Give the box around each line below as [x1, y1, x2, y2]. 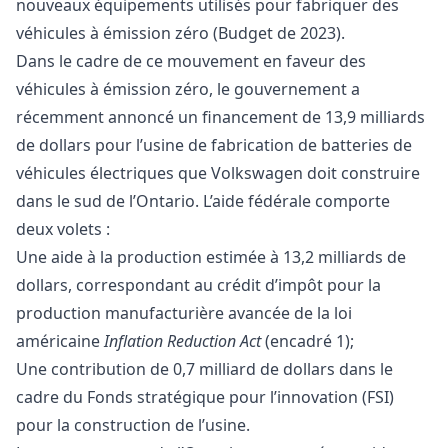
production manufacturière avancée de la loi [16, 301, 352, 324]
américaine [16, 329, 104, 352]
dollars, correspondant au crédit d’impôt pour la [16, 273, 381, 296]
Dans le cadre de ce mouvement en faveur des [16, 49, 366, 72]
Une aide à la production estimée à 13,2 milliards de [16, 245, 406, 268]
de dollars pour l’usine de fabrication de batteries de [16, 133, 412, 156]
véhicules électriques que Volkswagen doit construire [16, 161, 420, 184]
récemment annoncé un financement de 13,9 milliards [16, 105, 425, 128]
